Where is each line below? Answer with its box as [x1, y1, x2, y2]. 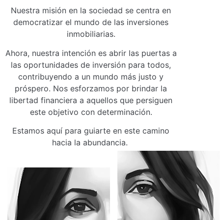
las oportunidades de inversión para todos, [11, 59, 171, 70]
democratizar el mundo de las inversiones [13, 17, 168, 27]
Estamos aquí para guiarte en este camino [12, 125, 169, 136]
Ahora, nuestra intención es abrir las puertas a [5, 48, 177, 58]
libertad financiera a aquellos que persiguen [9, 95, 172, 105]
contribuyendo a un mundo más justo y [18, 71, 164, 82]
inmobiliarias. [66, 29, 115, 39]
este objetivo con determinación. [29, 107, 152, 117]
